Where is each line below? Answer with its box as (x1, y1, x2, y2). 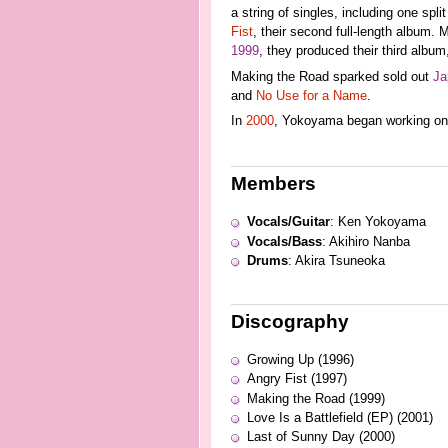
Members (230, 173, 316, 194)
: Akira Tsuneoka (287, 253, 385, 268)
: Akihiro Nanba (321, 234, 410, 249)
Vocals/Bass (246, 234, 322, 249)
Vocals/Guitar (246, 215, 330, 230)
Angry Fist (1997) (246, 372, 347, 387)
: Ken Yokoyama (329, 215, 426, 230)
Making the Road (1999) (246, 391, 385, 406)
